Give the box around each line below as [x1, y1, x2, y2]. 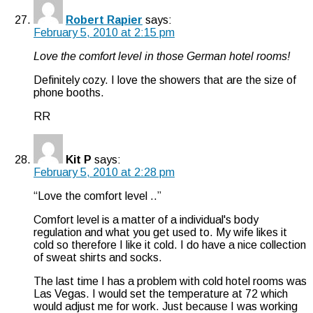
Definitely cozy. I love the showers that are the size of [34, 73, 296, 86]
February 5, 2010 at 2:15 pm [34, 26, 175, 38]
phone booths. [34, 86, 104, 99]
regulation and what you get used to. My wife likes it [34, 226, 287, 238]
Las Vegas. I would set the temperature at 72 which [34, 287, 288, 300]
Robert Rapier [66, 13, 143, 26]
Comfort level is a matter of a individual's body [34, 213, 259, 226]
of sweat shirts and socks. [34, 251, 162, 263]
